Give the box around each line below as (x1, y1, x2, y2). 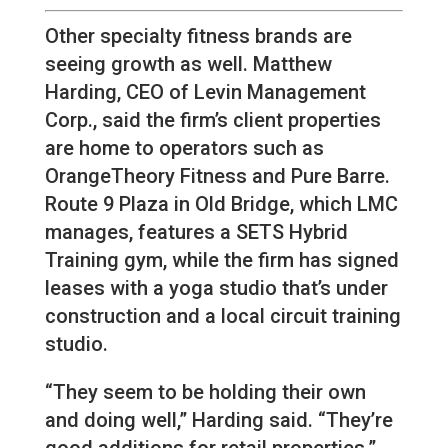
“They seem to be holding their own (44, 379, 366, 404)
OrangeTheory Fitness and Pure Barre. (44, 163, 390, 188)
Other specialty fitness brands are (44, 23, 352, 48)
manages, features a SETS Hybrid (44, 219, 348, 244)
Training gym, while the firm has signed (44, 247, 399, 272)
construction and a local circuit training (44, 303, 401, 328)
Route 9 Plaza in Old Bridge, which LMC (44, 191, 398, 216)
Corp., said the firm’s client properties (44, 107, 381, 132)
